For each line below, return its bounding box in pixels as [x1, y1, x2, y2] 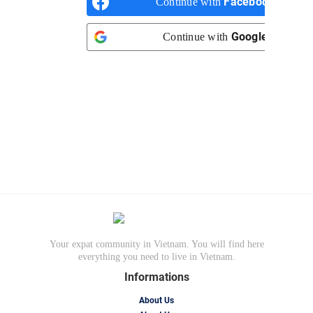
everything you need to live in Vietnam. [78, 252, 235, 262]
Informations [124, 270, 189, 284]
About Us [139, 296, 174, 305]
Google [231, 30, 268, 43]
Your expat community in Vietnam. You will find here [49, 239, 264, 249]
